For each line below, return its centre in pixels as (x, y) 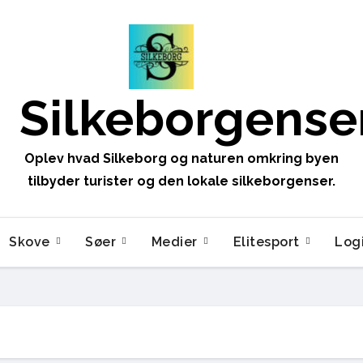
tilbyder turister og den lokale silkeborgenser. (181, 181)
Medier (176, 242)
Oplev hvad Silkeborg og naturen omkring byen (181, 158)
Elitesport (268, 242)
